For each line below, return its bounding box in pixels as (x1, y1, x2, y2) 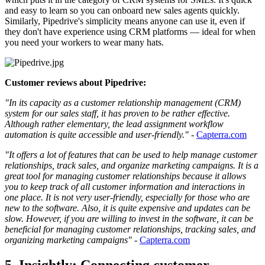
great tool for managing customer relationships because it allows (5, 171, 246, 182)
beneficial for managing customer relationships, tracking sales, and (5, 224, 256, 235)
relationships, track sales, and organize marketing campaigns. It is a (5, 160, 258, 171)
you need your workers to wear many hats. (5, 37, 164, 48)
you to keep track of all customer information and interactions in (5, 182, 245, 192)
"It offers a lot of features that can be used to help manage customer (5, 150, 257, 160)
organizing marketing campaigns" (5, 235, 132, 245)
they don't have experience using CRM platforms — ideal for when (5, 27, 256, 37)
